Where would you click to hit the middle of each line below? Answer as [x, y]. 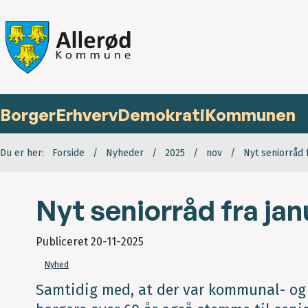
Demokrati [161, 115]
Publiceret [63, 242]
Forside [68, 153]
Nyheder [125, 153]
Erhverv [87, 115]
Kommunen [250, 115]
